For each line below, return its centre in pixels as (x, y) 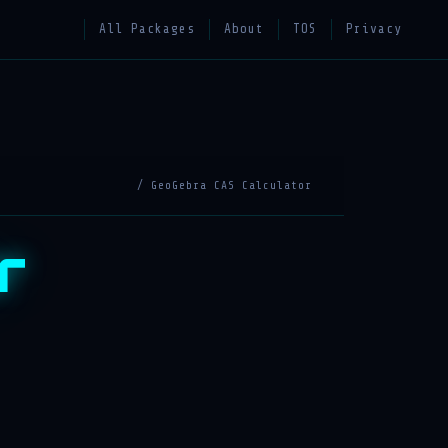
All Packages (147, 29)
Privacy (374, 29)
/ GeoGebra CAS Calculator (224, 185)
